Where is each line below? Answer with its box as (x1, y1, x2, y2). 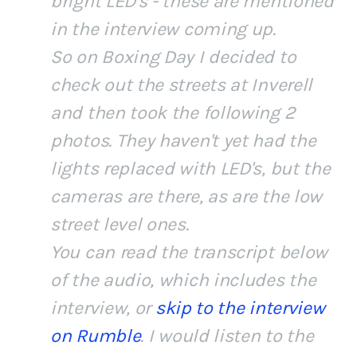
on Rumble (50, 325, 141, 347)
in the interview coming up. (50, 18, 276, 41)
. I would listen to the (140, 325, 314, 347)
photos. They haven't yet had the (50, 130, 316, 152)
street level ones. (50, 214, 189, 236)
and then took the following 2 (50, 102, 296, 124)
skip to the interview (155, 297, 325, 320)
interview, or (50, 297, 155, 320)
